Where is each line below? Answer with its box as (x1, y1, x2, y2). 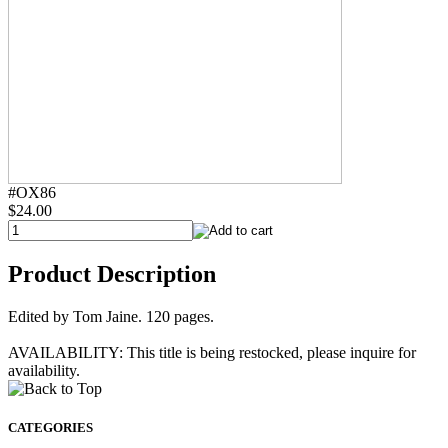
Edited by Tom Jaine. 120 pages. (8, 307, 214, 325)
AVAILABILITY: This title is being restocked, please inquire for (8, 343, 416, 361)
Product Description (8, 260, 216, 287)
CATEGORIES (8, 419, 93, 435)
